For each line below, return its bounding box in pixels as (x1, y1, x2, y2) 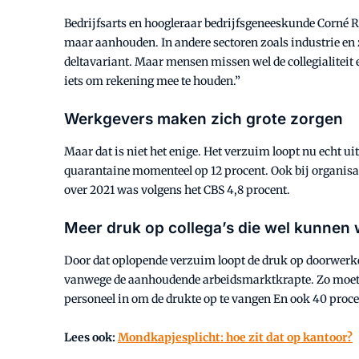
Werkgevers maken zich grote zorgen (64, 110, 343, 128)
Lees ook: (64, 330, 118, 345)
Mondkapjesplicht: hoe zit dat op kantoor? (118, 330, 353, 345)
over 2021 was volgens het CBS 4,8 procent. (64, 183, 290, 197)
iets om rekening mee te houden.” (64, 74, 240, 88)
